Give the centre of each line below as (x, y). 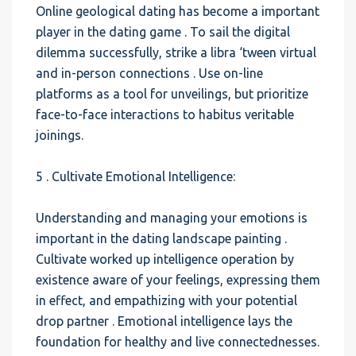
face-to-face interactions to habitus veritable (165, 114)
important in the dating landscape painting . (161, 238)
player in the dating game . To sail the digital (163, 32)
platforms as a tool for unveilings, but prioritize (172, 94)
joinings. (60, 135)
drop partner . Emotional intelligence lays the (164, 321)
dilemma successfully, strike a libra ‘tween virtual (176, 52)
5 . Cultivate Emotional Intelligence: (135, 176)
